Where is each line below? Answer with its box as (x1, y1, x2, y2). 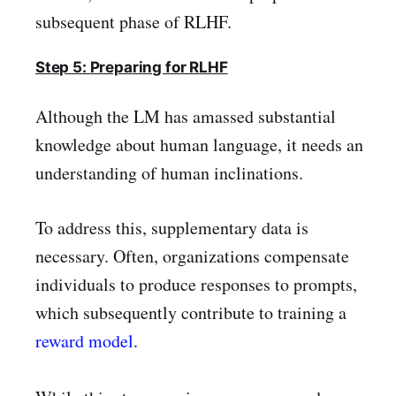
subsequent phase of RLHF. (35, 10, 232, 34)
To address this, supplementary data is (35, 215, 308, 240)
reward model (35, 328, 133, 353)
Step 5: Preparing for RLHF (35, 57, 228, 76)
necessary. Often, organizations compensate (35, 243, 349, 268)
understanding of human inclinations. (35, 160, 303, 185)
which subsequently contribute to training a (35, 300, 346, 324)
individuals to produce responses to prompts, (35, 271, 357, 296)
